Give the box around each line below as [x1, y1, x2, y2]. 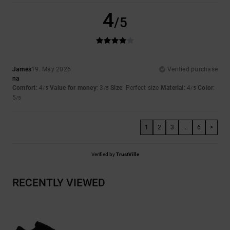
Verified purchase [167, 65, 218, 73]
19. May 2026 [31, 65, 71, 73]
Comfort [12, 84, 36, 91]
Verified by [91, 151, 116, 157]
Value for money [50, 84, 97, 91]
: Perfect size [122, 84, 161, 91]
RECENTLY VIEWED [12, 176, 105, 189]
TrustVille [116, 151, 139, 157]
